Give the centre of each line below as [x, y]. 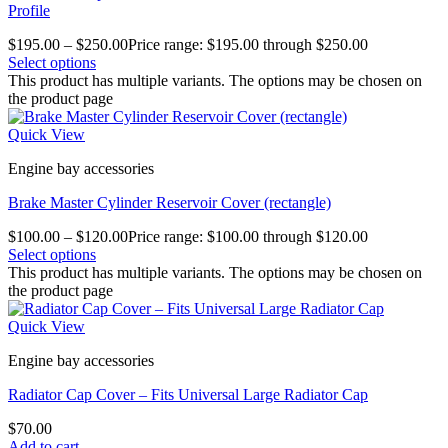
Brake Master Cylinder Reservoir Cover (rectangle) [169, 202]
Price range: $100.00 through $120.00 [248, 236]
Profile [29, 10]
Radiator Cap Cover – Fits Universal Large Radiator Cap [188, 394]
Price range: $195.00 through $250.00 [248, 44]
